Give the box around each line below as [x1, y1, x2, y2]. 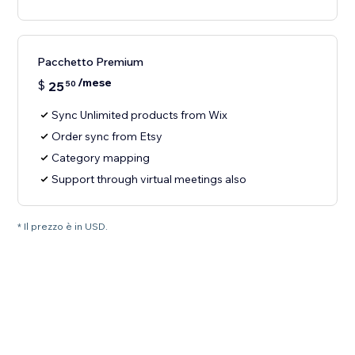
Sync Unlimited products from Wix [52, 108, 228, 123]
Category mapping [52, 151, 151, 166]
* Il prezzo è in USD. [17, 220, 109, 233]
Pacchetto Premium [37, 55, 144, 70]
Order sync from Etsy [52, 129, 163, 144]
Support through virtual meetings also [52, 172, 247, 187]
